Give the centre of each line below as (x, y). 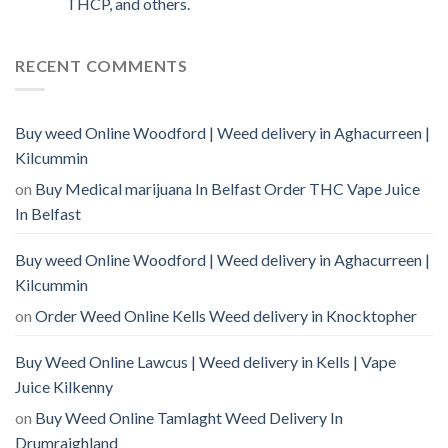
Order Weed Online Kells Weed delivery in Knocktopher (226, 316)
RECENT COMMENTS (101, 65)
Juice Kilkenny (64, 387)
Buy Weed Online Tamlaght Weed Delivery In (189, 418)
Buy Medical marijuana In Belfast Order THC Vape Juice (227, 189)
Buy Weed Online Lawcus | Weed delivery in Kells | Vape (205, 362)
